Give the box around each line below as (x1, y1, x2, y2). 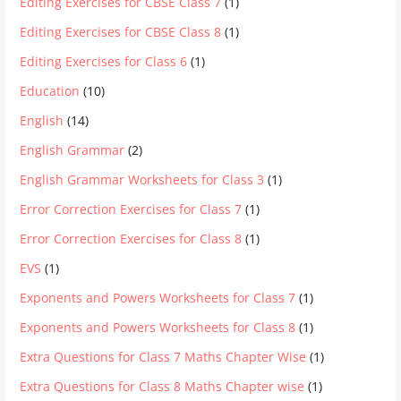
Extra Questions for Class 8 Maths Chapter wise (20, 377, 305, 395)
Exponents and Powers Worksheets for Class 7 (20, 288, 296, 306)
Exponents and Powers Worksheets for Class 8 (20, 318, 296, 336)
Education (20, 81, 81, 99)
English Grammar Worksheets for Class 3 (20, 170, 265, 188)
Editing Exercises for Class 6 (20, 52, 188, 70)
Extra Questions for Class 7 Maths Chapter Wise (20, 347, 307, 365)
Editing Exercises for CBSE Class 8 (20, 22, 222, 40)
